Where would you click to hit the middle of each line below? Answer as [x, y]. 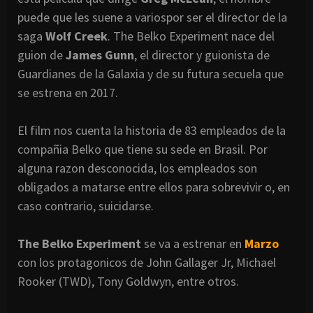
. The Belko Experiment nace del [191, 36]
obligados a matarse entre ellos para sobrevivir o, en [154, 187]
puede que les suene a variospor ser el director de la [152, 17]
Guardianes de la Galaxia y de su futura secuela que [151, 74]
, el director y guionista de [202, 55]
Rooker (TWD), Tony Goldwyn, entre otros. [128, 282]
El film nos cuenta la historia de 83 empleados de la [152, 131]
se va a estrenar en [193, 244]
